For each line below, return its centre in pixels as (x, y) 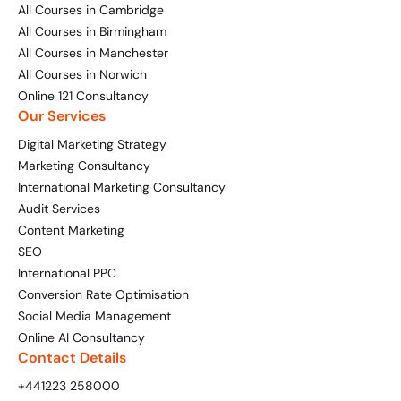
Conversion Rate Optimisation (103, 295)
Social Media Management (94, 316)
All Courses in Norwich (82, 75)
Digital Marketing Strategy (92, 145)
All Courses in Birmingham (92, 32)
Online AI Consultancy (81, 338)
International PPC (67, 273)
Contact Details (72, 358)
